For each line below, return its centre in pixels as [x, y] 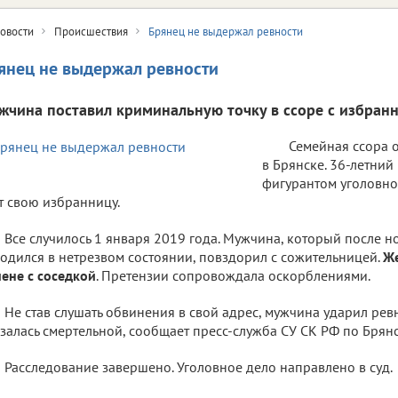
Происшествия [91, 31]
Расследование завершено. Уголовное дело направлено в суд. [199, 366]
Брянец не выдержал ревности [226, 31]
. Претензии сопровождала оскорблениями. [233, 275]
